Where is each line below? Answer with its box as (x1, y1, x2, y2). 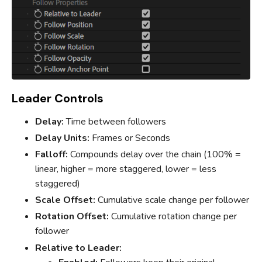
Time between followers (64, 115, 166, 128)
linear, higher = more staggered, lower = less (35, 162, 216, 175)
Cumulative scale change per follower (95, 194, 249, 207)
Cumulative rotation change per (109, 210, 237, 223)
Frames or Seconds (89, 131, 170, 144)
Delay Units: (35, 131, 89, 144)
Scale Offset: (35, 194, 95, 207)
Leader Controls (12, 90, 104, 106)
